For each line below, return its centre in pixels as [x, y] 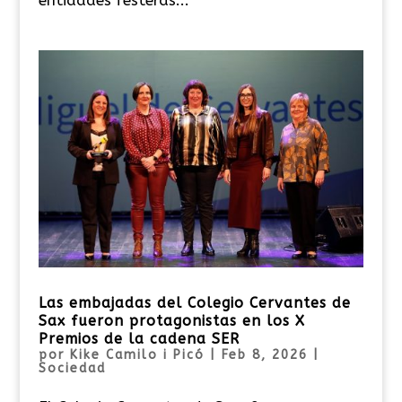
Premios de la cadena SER [139, 338]
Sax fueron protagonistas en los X [171, 320]
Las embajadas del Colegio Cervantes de [194, 302]
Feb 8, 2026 [264, 354]
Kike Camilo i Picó [137, 354]
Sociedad [72, 368]
